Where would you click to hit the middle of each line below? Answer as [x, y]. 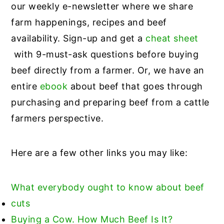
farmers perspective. [57, 118]
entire [25, 86]
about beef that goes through [135, 86]
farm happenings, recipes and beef [89, 22]
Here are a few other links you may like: [99, 152]
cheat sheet [172, 38]
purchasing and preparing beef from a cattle [110, 102]
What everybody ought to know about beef [108, 187]
